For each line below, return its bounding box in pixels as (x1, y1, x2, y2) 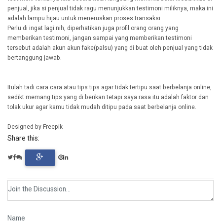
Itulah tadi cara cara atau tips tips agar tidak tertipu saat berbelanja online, (7, 83, 212, 91)
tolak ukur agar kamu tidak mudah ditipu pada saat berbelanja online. (7, 103, 196, 110)
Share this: (7, 134, 39, 143)
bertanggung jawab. (7, 54, 62, 61)
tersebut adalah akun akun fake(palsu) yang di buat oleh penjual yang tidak (7, 44, 213, 51)
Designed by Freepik (7, 123, 63, 130)
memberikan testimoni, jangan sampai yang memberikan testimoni (7, 34, 192, 41)
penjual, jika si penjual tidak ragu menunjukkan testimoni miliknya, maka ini (7, 4, 213, 12)
